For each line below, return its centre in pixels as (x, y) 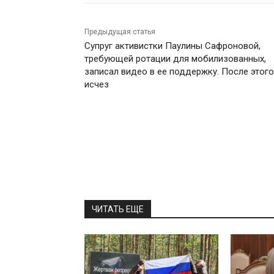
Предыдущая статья (120, 31)
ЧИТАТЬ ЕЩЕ (118, 209)
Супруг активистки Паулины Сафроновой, (172, 46)
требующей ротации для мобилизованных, (175, 58)
